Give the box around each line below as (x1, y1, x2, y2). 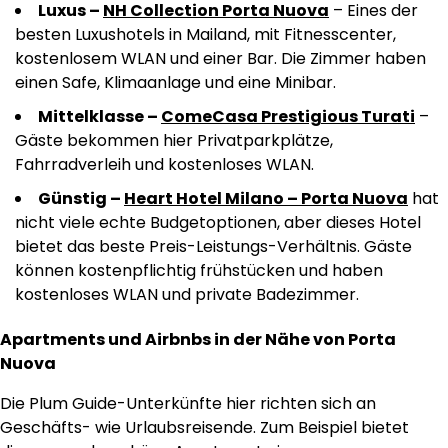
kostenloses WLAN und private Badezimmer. (15, 283, 359, 307)
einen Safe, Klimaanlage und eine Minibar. (15, 71, 336, 95)
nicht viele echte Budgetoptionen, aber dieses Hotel (15, 211, 421, 235)
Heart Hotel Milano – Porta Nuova (124, 187, 408, 211)
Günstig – (38, 187, 124, 211)
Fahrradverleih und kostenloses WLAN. (15, 153, 314, 177)
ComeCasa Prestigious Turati (161, 105, 415, 129)
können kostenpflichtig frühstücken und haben (15, 259, 383, 283)
